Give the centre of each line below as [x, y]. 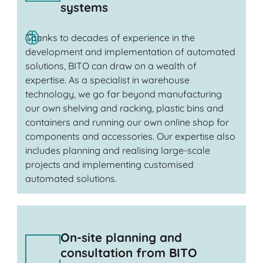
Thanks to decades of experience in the [110, 38]
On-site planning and [121, 237]
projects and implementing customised [109, 165]
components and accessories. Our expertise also [130, 136]
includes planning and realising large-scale [117, 151]
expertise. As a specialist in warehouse [107, 80]
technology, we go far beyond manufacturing [123, 94]
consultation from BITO [129, 252]
